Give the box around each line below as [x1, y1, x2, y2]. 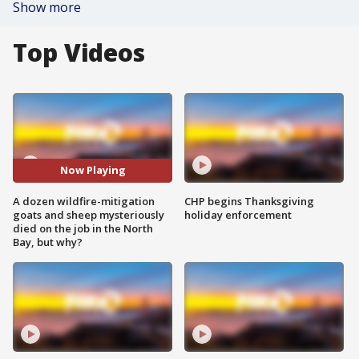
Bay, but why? [13, 234, 83, 249]
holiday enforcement [184, 207, 292, 222]
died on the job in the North [13, 220, 153, 236]
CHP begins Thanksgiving [184, 193, 314, 208]
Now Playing [59, 163, 126, 178]
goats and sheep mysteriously [13, 207, 164, 222]
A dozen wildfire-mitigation [13, 193, 155, 208]
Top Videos [13, 36, 145, 69]
